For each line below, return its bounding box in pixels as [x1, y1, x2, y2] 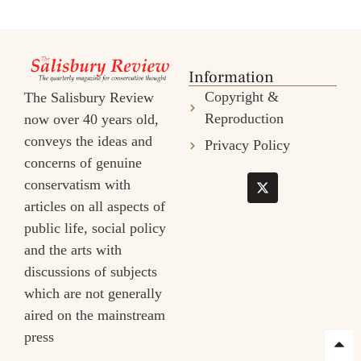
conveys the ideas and [24, 133, 152, 150]
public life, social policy [24, 220, 166, 237]
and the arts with [24, 242, 122, 259]
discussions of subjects [24, 263, 157, 280]
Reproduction [204, 110, 284, 127]
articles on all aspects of [24, 198, 165, 215]
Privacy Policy [204, 137, 290, 154]
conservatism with [24, 176, 131, 193]
